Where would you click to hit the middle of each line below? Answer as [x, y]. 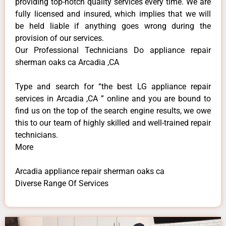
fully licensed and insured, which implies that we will [113, 14]
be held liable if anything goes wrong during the [113, 26]
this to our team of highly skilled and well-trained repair [113, 123]
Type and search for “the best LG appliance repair [113, 86]
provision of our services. [60, 38]
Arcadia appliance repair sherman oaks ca [90, 171]
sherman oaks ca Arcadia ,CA [67, 62]
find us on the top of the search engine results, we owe [113, 110]
